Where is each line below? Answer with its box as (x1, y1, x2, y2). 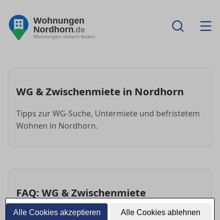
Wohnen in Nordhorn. (16, 120, 98, 131)
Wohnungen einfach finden (33, 33, 95, 39)
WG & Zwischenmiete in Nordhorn (16, 84, 184, 98)
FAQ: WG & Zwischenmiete (16, 185, 146, 199)
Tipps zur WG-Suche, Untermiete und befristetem (16, 108, 200, 119)
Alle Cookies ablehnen (121, 208, 201, 217)
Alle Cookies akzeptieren (13, 208, 101, 217)
